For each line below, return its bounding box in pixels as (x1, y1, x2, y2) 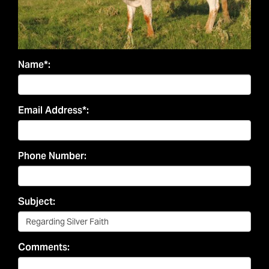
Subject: (18, 195, 55, 208)
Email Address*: (18, 103, 89, 116)
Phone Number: (18, 149, 86, 162)
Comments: (18, 240, 70, 253)
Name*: (18, 58, 50, 71)
